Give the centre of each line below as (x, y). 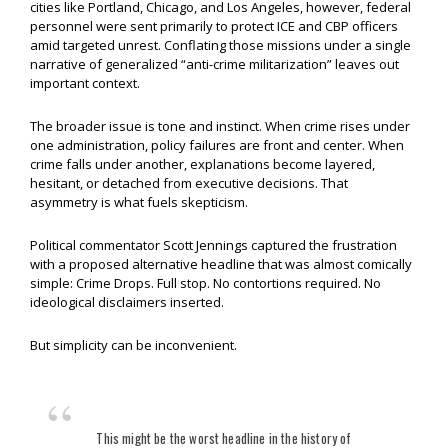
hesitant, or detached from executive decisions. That (189, 183)
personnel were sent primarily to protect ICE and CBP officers (214, 26)
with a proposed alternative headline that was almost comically (221, 264)
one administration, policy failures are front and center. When (217, 145)
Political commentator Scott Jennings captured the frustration (213, 245)
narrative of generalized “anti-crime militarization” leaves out (214, 64)
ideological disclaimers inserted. (127, 302)
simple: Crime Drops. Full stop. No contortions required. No (205, 283)
